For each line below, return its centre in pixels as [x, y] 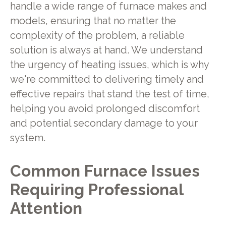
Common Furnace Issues [105, 171]
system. [27, 138]
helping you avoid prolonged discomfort [105, 109]
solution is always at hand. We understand [106, 50]
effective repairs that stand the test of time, [109, 94]
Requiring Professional [96, 189]
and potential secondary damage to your [104, 124]
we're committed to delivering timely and [107, 80]
